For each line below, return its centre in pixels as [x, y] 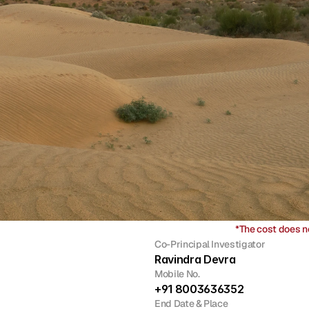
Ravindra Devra [195, 259]
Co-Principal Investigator [210, 244]
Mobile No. [177, 274]
